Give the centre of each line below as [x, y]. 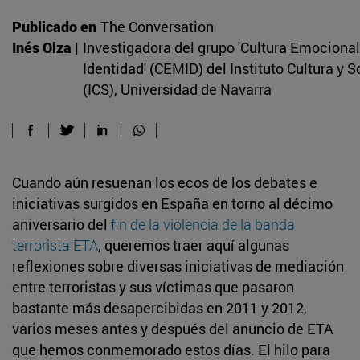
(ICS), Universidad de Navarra [177, 89]
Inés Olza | [45, 47]
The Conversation [157, 26]
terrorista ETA [55, 245]
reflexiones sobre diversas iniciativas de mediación [178, 266]
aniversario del [61, 224]
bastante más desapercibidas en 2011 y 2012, [160, 307]
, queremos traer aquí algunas [194, 245]
